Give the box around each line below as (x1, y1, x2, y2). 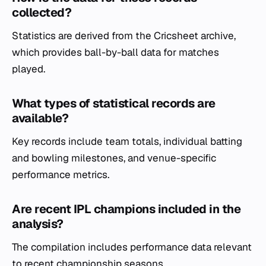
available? (12, 110, 68, 126)
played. (12, 62, 45, 75)
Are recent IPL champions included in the (12, 201, 240, 217)
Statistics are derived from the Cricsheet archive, (12, 28, 236, 42)
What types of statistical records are (12, 95, 216, 111)
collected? (12, 4, 71, 20)
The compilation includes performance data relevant (12, 240, 252, 254)
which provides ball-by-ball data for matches (12, 45, 219, 59)
